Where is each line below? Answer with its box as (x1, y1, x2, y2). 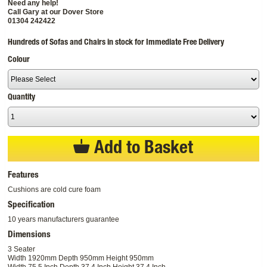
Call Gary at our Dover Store (8, 7, 104, 16)
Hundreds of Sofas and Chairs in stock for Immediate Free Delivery (8, 38, 225, 47)
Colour (8, 55, 30, 64)
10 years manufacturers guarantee (8, 215, 120, 223)
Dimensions (8, 230, 51, 240)
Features (8, 170, 39, 180)
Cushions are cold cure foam (8, 185, 101, 194)
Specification (8, 200, 55, 210)
